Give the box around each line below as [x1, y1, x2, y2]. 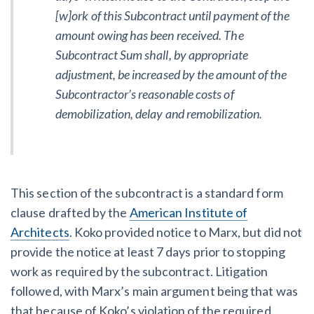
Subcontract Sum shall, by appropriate [55, 46, 248, 62]
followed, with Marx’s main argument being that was [11, 282, 298, 299]
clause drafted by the [11, 204, 130, 220]
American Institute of [129, 204, 248, 220]
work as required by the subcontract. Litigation [11, 263, 268, 279]
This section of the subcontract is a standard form [11, 184, 283, 200]
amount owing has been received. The [55, 27, 244, 43]
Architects [11, 224, 69, 240]
